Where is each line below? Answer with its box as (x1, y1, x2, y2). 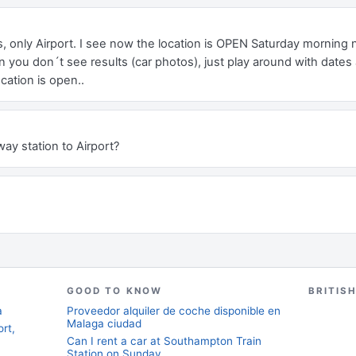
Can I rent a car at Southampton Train (67, 335, 261, 347)
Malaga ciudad (67, 317, 141, 330)
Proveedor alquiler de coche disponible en (67, 304, 281, 317)
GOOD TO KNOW (67, 285, 162, 296)
